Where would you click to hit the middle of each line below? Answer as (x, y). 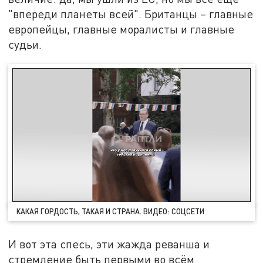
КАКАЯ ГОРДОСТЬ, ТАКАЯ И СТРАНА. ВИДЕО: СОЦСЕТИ (111, 211)
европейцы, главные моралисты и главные (122, 29)
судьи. (25, 45)
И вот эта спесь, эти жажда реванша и (109, 244)
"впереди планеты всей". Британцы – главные (131, 14)
